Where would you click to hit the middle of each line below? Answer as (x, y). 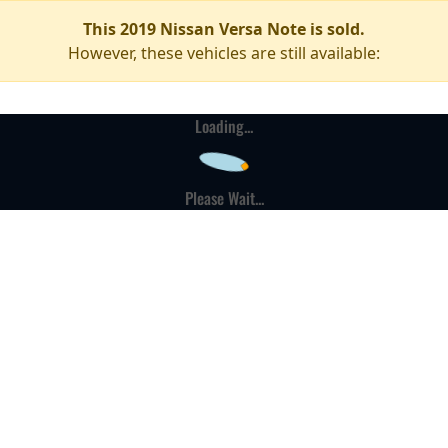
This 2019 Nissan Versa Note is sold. (224, 29)
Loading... (224, 126)
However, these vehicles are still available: (224, 53)
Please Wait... (224, 198)
